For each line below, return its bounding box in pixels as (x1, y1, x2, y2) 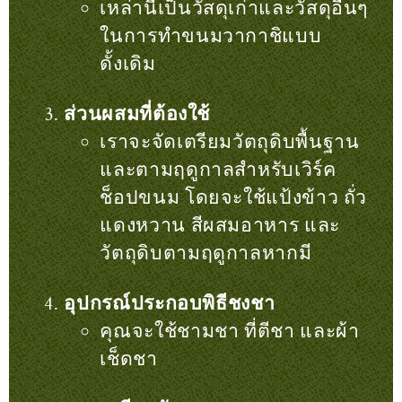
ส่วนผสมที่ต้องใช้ (64, 101, 211, 127)
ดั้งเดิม (100, 51, 156, 76)
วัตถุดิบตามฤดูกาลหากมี (100, 240, 312, 266)
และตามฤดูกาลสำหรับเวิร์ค (100, 157, 336, 182)
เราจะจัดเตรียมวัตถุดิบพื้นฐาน (100, 129, 360, 154)
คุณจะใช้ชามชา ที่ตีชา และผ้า (100, 319, 360, 344)
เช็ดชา (100, 346, 158, 371)
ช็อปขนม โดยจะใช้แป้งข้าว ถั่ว (100, 185, 368, 210)
